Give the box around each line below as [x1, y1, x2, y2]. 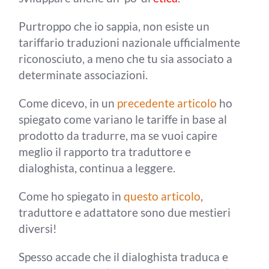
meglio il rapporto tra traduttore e [19, 145, 192, 159]
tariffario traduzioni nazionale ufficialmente [19, 35, 241, 49]
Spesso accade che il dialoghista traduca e [19, 250, 229, 264]
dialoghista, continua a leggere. [19, 161, 176, 175]
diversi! [19, 222, 58, 235]
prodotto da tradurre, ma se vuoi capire [19, 128, 218, 142]
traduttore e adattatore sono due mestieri [19, 205, 231, 219]
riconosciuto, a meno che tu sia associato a [19, 52, 233, 65]
